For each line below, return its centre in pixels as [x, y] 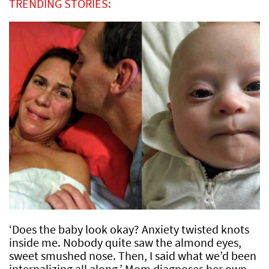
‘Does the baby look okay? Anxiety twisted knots [129, 229]
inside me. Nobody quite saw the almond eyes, [125, 243]
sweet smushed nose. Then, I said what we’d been [133, 256]
